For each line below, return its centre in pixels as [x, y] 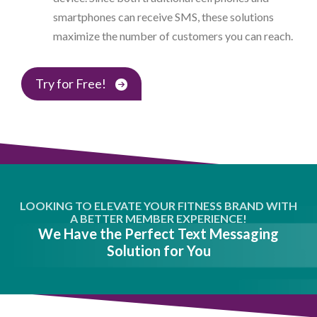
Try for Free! [72, 84]
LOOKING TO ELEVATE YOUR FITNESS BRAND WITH [158, 206]
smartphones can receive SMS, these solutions [163, 17]
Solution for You [158, 251]
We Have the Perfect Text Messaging [158, 234]
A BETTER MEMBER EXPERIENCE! [158, 219]
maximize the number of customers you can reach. [173, 36]
